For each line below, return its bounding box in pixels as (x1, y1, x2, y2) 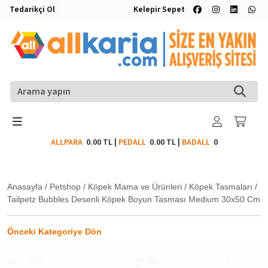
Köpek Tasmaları (189, 181, 252, 191)
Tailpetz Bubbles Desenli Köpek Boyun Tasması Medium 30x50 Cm (7, 194, 260, 204)
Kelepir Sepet (133, 4, 185, 16)
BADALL (181, 136, 210, 148)
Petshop (50, 181, 81, 191)
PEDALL (118, 136, 150, 148)
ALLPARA (50, 136, 86, 148)
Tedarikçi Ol (10, 4, 55, 16)
